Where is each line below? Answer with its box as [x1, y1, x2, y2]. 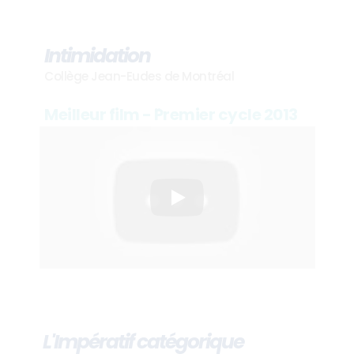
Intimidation [44, 41, 151, 70]
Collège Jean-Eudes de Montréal [44, 67, 235, 85]
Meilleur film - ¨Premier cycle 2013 [44, 103, 298, 126]
